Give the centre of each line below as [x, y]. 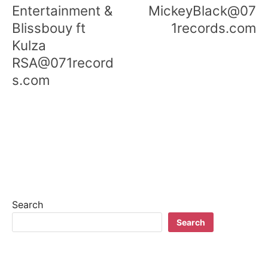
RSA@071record [63, 62]
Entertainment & [62, 10]
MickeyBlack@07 [202, 10]
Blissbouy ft [49, 28]
